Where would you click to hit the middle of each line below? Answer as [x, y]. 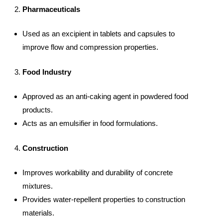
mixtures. [38, 186]
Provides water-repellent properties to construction [104, 200]
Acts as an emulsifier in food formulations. [90, 123]
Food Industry [47, 72]
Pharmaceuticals [51, 9]
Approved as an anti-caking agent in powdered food [105, 97]
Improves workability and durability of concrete [98, 173]
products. [38, 110]
